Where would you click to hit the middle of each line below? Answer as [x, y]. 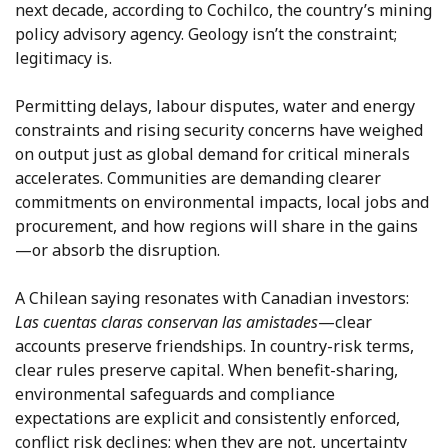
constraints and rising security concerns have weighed [219, 130]
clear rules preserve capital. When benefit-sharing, [206, 370]
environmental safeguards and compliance [175, 394]
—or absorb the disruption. [117, 250]
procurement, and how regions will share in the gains [216, 226]
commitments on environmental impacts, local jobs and [222, 202]
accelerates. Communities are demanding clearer [198, 178]
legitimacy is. [63, 58]
